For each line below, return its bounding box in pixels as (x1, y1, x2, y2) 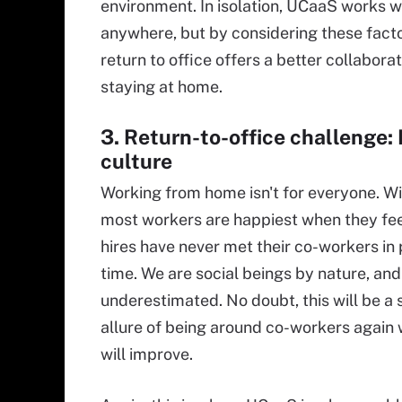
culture (100, 149, 172, 173)
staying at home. (100, 77, 223, 96)
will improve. (100, 345, 193, 363)
